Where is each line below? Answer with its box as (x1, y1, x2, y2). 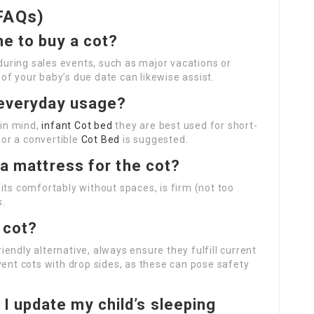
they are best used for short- (112, 120, 258, 131)
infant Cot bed (41, 120, 113, 131)
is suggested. (120, 134, 189, 145)
